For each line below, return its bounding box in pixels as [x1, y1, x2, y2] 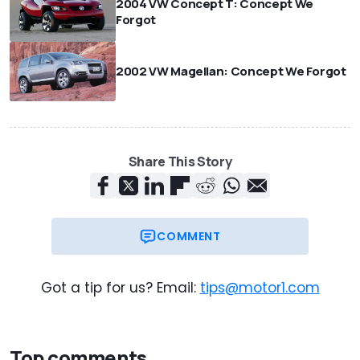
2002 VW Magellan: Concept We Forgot [116, 62, 346, 80]
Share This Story [128, 152, 232, 170]
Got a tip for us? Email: [40, 277, 196, 297]
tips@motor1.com [199, 277, 320, 297]
